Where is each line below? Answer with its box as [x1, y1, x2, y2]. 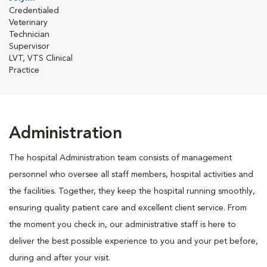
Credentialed [9, 7, 59, 15]
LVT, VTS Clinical [9, 54, 73, 63]
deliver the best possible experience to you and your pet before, [9, 237, 258, 246]
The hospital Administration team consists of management [9, 154, 232, 162]
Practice [9, 66, 39, 74]
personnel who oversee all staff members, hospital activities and [9, 170, 253, 179]
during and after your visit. [9, 254, 110, 262]
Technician [9, 30, 49, 39]
